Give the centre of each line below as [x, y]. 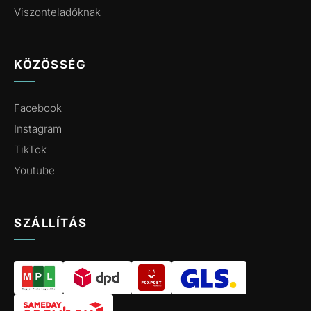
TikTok [30, 150]
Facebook [38, 108]
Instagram [38, 129]
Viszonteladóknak [57, 12]
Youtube [34, 171]
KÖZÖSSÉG [50, 65]
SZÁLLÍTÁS [51, 223]
